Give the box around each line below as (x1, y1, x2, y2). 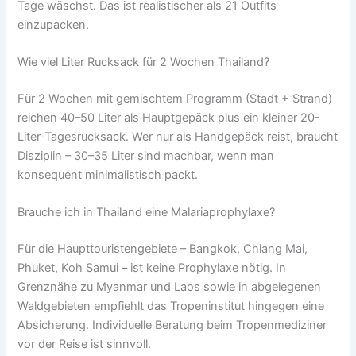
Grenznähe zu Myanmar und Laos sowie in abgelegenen (17, 280, 322, 295)
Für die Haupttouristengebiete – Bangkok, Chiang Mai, (17, 242, 308, 257)
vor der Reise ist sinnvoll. (17, 337, 152, 352)
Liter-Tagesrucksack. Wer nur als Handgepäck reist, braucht (17, 129, 339, 144)
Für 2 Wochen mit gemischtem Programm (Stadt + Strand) (17, 91, 333, 106)
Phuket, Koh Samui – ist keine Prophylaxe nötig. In (17, 261, 287, 276)
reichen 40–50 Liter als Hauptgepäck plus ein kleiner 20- (17, 110, 321, 125)
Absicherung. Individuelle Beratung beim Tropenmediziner (17, 318, 327, 333)
